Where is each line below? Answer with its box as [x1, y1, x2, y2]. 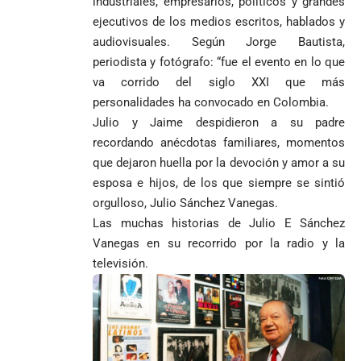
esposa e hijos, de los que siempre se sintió [93, 175, 345, 190]
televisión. [93, 255, 148, 271]
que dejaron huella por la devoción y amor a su [93, 155, 345, 170]
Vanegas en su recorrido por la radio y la [93, 235, 345, 251]
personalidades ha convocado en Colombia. [93, 94, 329, 110]
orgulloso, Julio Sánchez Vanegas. [93, 195, 278, 210]
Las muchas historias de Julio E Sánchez [93, 215, 345, 230]
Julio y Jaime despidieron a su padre [93, 114, 345, 130]
